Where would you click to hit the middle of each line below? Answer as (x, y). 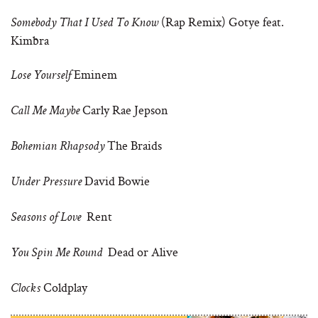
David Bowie (116, 181)
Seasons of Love (46, 218)
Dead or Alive (140, 252)
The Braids (133, 145)
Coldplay (64, 287)
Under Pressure (46, 182)
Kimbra (30, 40)
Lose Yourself (41, 76)
